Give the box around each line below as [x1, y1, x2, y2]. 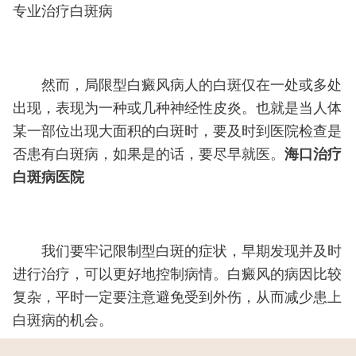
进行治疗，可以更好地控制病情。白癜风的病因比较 [12, 265, 342, 282]
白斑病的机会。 [12, 311, 113, 328]
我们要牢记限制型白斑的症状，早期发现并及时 [12, 242, 342, 259]
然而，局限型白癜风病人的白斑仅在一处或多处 [12, 77, 342, 94]
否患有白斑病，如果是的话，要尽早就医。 [12, 146, 284, 163]
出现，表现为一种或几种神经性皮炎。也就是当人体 [12, 100, 342, 117]
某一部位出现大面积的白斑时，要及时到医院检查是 [12, 123, 342, 140]
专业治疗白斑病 [12, 3, 113, 20]
